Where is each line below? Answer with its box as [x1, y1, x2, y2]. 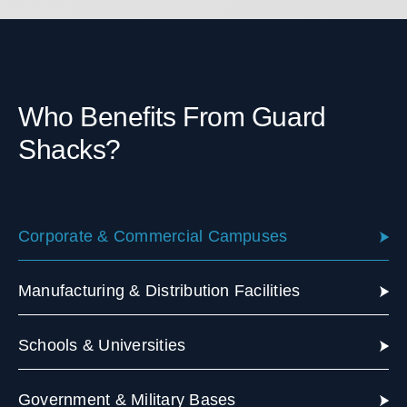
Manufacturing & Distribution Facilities [17, 282, 301, 300]
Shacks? [17, 134, 121, 164]
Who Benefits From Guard [17, 102, 326, 132]
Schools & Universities [17, 336, 186, 354]
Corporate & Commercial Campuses [17, 227, 288, 245]
